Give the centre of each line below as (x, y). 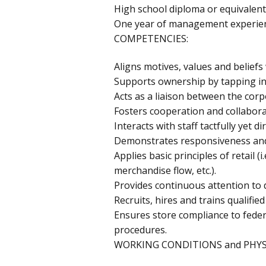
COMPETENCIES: (151, 38)
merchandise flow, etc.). (165, 170)
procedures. (140, 229)
